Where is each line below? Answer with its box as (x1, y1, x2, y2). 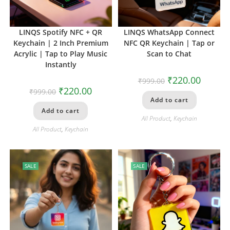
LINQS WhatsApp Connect (124, 27, 215, 37)
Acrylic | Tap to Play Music (14, 49, 108, 59)
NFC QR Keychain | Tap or (124, 38, 215, 48)
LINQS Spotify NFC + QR (19, 27, 103, 37)
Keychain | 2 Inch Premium (13, 38, 108, 48)
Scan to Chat (147, 49, 192, 59)
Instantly (45, 60, 76, 70)
